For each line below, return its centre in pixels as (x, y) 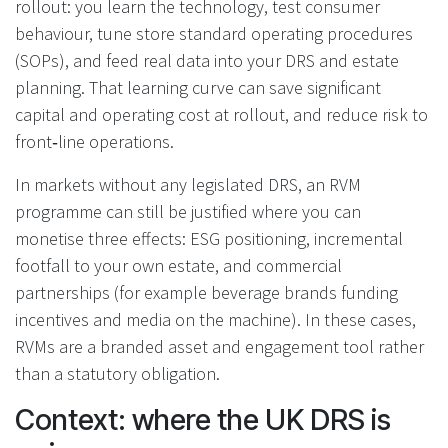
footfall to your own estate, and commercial (178, 265)
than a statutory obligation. (117, 373)
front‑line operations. (94, 141)
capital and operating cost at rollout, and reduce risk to (221, 114)
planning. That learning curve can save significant (198, 87)
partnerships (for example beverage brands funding (206, 292)
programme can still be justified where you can (188, 211)
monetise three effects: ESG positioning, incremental (209, 238)
